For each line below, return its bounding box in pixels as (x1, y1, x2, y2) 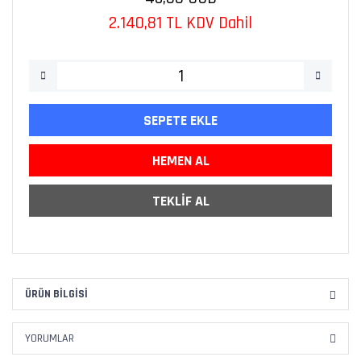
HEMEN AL (151, 151, 210, 170)
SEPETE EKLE (143, 110, 218, 130)
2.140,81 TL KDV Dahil (109, 12, 252, 34)
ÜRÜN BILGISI (25, 286, 88, 301)
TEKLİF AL (151, 191, 210, 210)
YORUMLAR (25, 330, 74, 346)
